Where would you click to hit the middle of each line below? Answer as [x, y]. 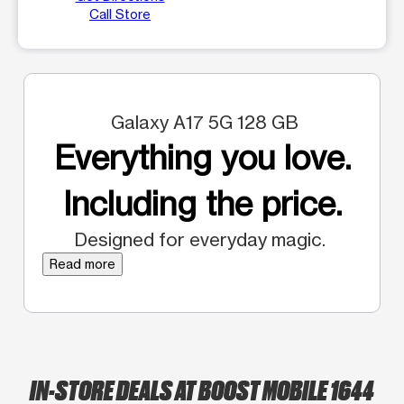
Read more [83, 263]
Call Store [120, 14]
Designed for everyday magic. [202, 239]
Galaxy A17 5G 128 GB [202, 122]
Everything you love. [202, 157]
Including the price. [202, 203]
